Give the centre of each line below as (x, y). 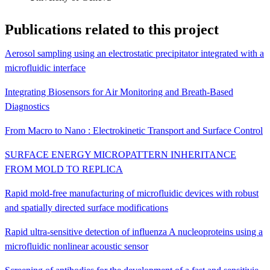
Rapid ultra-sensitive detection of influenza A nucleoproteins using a (134, 231)
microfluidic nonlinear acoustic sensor (77, 246)
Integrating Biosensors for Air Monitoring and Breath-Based (119, 92)
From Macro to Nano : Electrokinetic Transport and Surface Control (134, 130)
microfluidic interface (45, 67)
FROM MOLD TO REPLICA (64, 169)
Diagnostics (27, 106)
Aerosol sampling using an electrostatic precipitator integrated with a (134, 53)
